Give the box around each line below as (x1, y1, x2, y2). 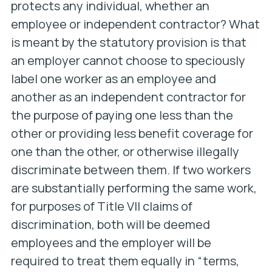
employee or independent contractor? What (10, 16, 260, 32)
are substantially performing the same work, (10, 180, 257, 196)
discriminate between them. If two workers (10, 161, 251, 178)
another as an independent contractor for (10, 89, 246, 105)
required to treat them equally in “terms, (10, 253, 239, 269)
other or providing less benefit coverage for (10, 125, 253, 141)
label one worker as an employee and (10, 70, 216, 87)
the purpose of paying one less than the (10, 107, 233, 123)
